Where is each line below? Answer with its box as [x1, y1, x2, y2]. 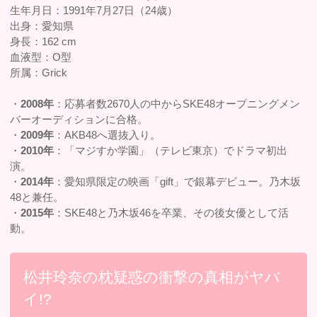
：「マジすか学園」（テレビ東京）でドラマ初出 [54, 144, 288, 157]
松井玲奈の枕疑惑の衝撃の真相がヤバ [23, 268, 281, 285]
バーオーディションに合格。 [10, 113, 149, 126]
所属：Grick [10, 66, 68, 79]
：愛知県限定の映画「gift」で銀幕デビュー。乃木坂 [54, 175, 301, 188]
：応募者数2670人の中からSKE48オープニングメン [54, 98, 301, 110]
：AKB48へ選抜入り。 [54, 129, 161, 142]
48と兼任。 [10, 191, 64, 204]
